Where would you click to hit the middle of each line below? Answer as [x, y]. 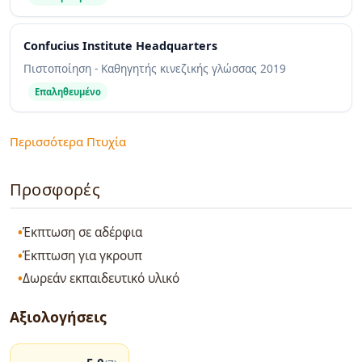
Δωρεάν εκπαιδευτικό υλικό [101, 279]
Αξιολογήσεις [58, 317]
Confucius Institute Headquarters [120, 46]
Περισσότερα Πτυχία [68, 141]
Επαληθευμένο [68, 92]
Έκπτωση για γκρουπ [83, 255]
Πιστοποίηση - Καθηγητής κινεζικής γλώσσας [142, 69]
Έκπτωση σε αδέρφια [83, 233]
